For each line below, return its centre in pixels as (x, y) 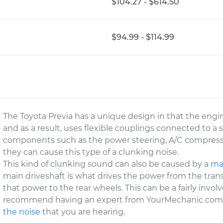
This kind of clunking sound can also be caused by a (107, 164)
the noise (22, 212)
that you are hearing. (83, 212)
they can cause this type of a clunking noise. (91, 152)
